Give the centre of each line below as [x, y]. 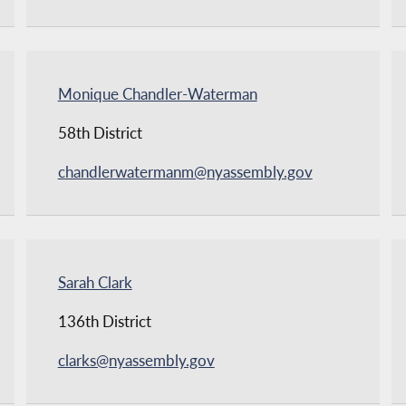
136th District [104, 321]
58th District [100, 132]
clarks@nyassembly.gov [136, 360]
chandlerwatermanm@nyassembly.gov [185, 171]
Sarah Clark [95, 282]
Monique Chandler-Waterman [157, 93]
